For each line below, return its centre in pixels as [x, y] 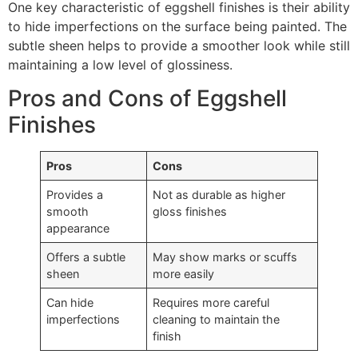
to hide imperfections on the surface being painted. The [177, 27]
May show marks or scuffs [225, 257]
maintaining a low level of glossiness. [120, 65]
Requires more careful [211, 303]
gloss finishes [190, 212]
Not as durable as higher [219, 195]
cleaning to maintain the [217, 320]
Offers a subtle [86, 257]
